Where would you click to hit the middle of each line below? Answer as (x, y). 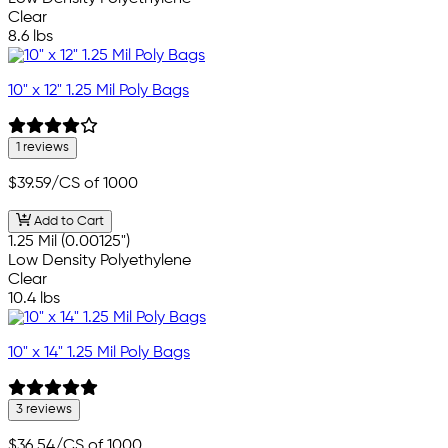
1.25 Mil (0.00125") (69, 241)
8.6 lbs (30, 37)
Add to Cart (67, 221)
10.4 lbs (34, 298)
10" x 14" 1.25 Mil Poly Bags (99, 352)
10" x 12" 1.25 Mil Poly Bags (98, 91)
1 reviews (42, 148)
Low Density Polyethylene (99, 260)
